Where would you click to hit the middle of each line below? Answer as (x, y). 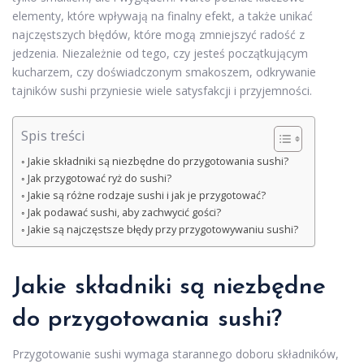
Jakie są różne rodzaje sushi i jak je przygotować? (146, 195)
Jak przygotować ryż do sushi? (99, 178)
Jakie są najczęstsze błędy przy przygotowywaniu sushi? (162, 229)
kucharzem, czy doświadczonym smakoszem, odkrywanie (164, 71)
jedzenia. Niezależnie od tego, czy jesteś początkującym (160, 53)
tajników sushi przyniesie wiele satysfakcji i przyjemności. (162, 90)
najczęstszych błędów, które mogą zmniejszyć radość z (158, 34)
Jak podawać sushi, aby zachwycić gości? (124, 212)
